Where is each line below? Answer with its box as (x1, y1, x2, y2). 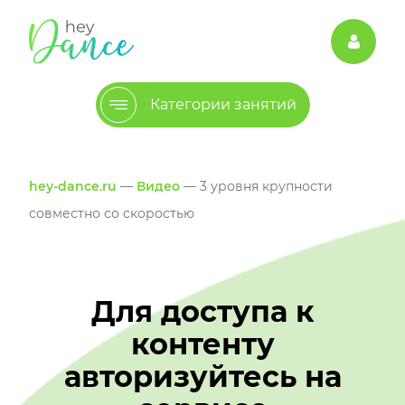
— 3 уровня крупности (180, 178, 333, 195)
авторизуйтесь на (63, 359, 342, 395)
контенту (130, 326, 275, 363)
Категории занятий (149, 96, 297, 114)
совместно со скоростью (29, 205, 194, 222)
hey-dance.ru (29, 178, 117, 195)
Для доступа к (90, 294, 315, 330)
